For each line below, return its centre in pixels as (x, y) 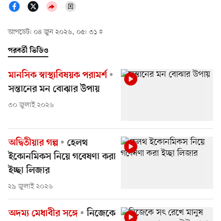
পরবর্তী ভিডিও (28, 51)
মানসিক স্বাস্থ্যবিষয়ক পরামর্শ (58, 76)
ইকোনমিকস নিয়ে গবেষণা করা (62, 157)
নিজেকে (100, 214)
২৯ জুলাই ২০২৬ (30, 187)
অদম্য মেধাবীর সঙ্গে (43, 214)
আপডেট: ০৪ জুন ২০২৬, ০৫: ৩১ (54, 33)
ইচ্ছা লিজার (29, 171)
